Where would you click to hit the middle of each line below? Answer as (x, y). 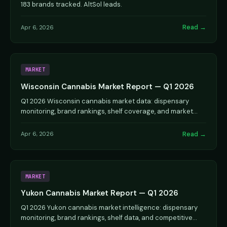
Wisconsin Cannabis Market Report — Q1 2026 (107, 86)
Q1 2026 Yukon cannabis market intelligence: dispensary (109, 207)
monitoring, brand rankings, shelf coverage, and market (107, 111)
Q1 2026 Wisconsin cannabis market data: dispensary (105, 101)
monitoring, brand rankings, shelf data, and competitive (107, 218)
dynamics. (37, 121)
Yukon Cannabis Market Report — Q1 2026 (100, 193)
